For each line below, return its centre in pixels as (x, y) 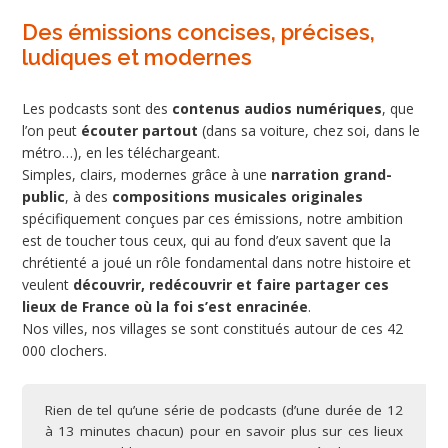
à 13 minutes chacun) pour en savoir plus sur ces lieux (224, 430)
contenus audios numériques (277, 108)
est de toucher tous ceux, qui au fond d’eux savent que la (206, 240)
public (43, 196)
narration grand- (331, 174)
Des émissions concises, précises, (198, 31)
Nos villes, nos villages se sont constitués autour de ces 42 (212, 328)
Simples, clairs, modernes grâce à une (146, 174)
